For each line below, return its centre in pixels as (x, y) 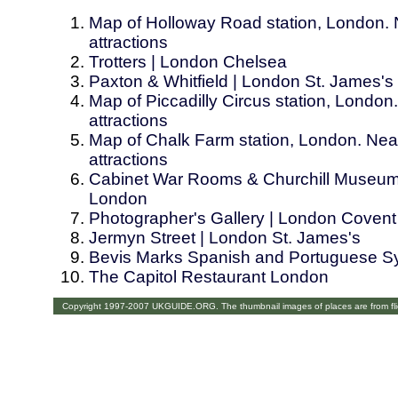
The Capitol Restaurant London (209, 277)
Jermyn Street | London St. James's (225, 238)
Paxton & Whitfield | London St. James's (241, 82)
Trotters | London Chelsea (188, 62)
